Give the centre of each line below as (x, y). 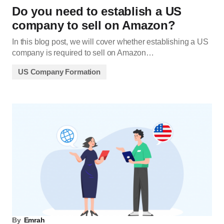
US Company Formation (59, 72)
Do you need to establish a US (97, 11)
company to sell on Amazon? (94, 25)
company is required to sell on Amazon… (83, 53)
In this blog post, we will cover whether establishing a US (110, 42)
